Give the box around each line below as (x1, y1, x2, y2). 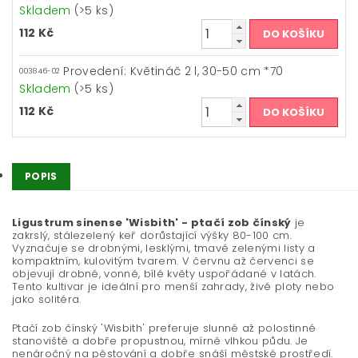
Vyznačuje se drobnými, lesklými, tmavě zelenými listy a (12, 241, 316, 257)
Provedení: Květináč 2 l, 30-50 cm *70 (63, 63, 284, 80)
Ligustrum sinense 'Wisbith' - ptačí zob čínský (12, 215, 292, 231)
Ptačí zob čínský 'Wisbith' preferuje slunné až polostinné (12, 320, 316, 336)
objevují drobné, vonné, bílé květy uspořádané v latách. (12, 266, 316, 282)
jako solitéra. (12, 292, 82, 308)
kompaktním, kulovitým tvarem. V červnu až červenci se (12, 253, 314, 269)
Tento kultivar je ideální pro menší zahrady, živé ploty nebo (12, 279, 335, 295)
